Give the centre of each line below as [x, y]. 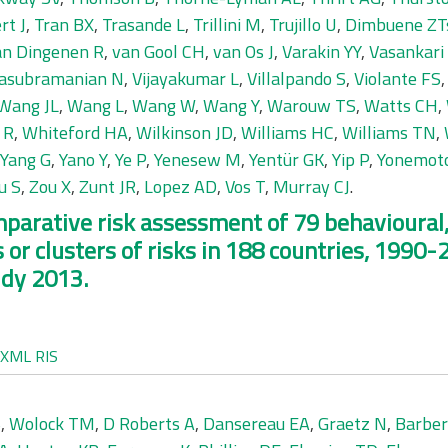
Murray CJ [311, 186]
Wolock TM [52, 423]
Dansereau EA [256, 423]
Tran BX [64, 24]
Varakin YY [321, 51]
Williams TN [389, 132]
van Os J [243, 51]
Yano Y [83, 159]
